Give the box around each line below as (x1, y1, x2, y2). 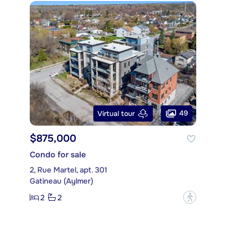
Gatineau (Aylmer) (30, 176, 93, 187)
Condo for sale (30, 149, 86, 160)
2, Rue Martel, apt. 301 (30, 165, 107, 176)
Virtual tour (97, 108, 135, 118)
